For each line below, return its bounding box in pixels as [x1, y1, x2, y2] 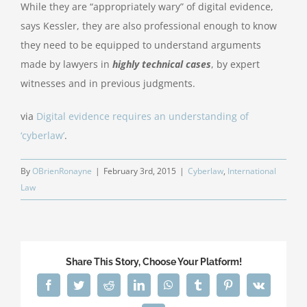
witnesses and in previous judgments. [21, 77, 195, 90]
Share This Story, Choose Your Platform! [65, 256, 242, 268]
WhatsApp [172, 279, 219, 291]
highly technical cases [112, 58, 211, 71]
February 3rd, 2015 [103, 165, 176, 177]
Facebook [53, 279, 96, 291]
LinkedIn [143, 279, 184, 291]
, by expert [211, 58, 260, 71]
